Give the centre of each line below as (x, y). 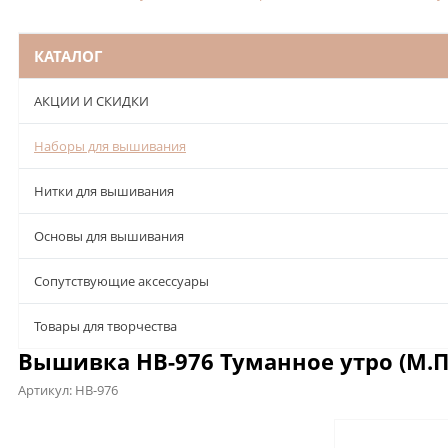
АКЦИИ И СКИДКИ (91, 100)
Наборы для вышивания (110, 145)
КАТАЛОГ (68, 55)
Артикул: (46, 389)
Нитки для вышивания (104, 190)
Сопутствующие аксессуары (121, 280)
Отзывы (286, 424)
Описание (57, 424)
